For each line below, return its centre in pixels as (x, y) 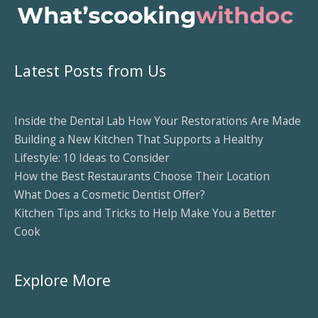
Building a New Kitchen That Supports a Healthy (139, 139)
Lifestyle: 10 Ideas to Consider (92, 157)
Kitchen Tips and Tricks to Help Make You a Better (145, 213)
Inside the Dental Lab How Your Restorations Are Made (158, 120)
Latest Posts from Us (90, 71)
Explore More (62, 280)
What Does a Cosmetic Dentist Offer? (110, 194)
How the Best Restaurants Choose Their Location (142, 176)
